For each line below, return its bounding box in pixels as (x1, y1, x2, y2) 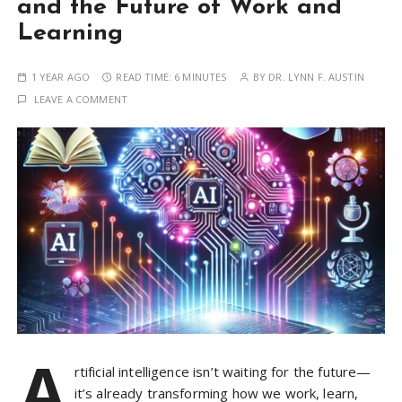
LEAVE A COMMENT (33, 92, 128, 107)
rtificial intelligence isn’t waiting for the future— (74, 363, 371, 381)
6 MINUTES (174, 70, 227, 84)
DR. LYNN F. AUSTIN (268, 70, 364, 84)
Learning (17, 22, 124, 47)
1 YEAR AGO (31, 70, 91, 84)
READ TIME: (116, 70, 175, 84)
